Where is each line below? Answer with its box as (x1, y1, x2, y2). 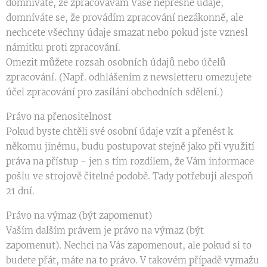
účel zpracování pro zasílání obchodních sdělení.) (6, 86, 223, 98)
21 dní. (6, 185, 35, 197)
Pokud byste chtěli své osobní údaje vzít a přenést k (6, 126, 233, 137)
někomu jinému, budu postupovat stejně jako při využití (6, 141, 254, 152)
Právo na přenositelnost (6, 111, 111, 122)
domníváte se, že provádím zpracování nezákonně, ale (6, 12, 243, 23)
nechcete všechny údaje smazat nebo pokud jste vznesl (6, 27, 248, 38)
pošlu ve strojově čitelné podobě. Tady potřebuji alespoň (6, 170, 253, 182)
